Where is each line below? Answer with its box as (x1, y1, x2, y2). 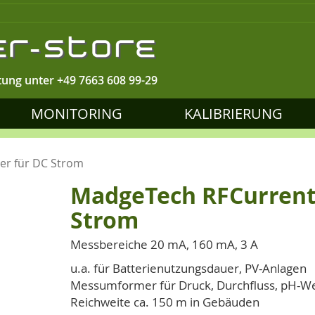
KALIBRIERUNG (184, 104, 283, 123)
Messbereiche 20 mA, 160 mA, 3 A (70, 236, 258, 252)
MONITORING (30, 104, 122, 123)
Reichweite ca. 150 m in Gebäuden (70, 294, 259, 310)
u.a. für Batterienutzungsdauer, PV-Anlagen (70, 260, 307, 276)
